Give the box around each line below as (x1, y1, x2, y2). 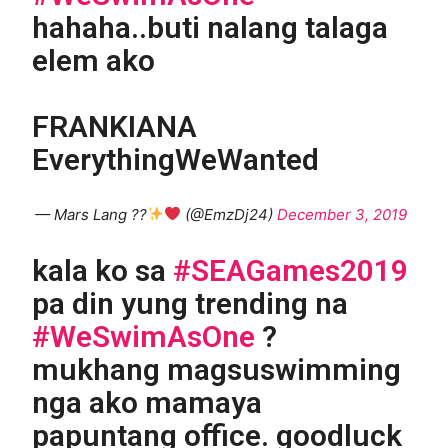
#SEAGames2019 (173, 252, 409, 288)
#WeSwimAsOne (32, 318, 256, 354)
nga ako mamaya (32, 384, 263, 420)
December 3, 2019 (277, 204, 408, 224)
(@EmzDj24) (181, 204, 278, 224)
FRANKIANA (32, 108, 198, 144)
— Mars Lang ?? (34, 204, 147, 224)
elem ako (32, 42, 156, 78)
